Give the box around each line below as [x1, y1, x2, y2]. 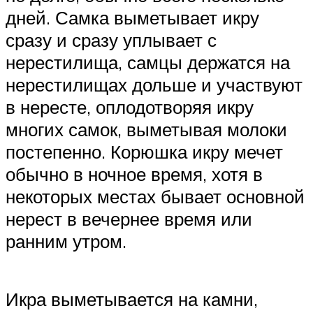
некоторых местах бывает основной [6, 184, 305, 208]
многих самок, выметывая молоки [6, 117, 287, 140]
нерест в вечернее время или [6, 207, 252, 230]
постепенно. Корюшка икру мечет [6, 140, 283, 163]
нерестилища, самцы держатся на [6, 50, 290, 73]
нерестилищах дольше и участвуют [6, 73, 303, 96]
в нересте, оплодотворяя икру [6, 95, 254, 118]
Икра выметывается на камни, [6, 287, 258, 310]
